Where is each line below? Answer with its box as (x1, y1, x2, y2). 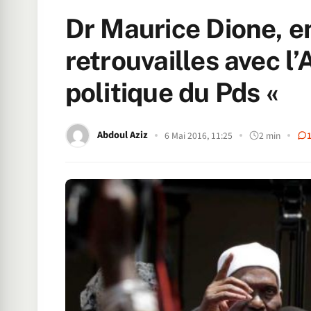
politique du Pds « (65, 77, 285, 108)
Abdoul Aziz (96, 128, 148, 142)
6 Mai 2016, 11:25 (164, 128, 233, 142)
